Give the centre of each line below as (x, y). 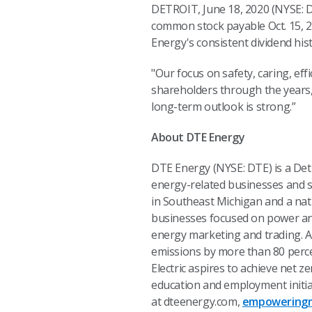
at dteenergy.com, (197, 302)
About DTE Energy (198, 137)
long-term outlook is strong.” (224, 107)
